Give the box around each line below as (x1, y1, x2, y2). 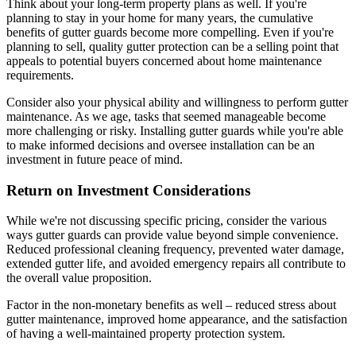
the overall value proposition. (6, 271, 152, 285)
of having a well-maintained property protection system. (6, 327, 285, 341)
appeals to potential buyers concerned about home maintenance (6, 53, 322, 68)
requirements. (6, 68, 74, 82)
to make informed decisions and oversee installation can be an (6, 137, 315, 152)
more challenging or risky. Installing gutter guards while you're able (6, 123, 343, 137)
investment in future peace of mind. (6, 152, 183, 166)
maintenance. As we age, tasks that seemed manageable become (6, 109, 326, 123)
